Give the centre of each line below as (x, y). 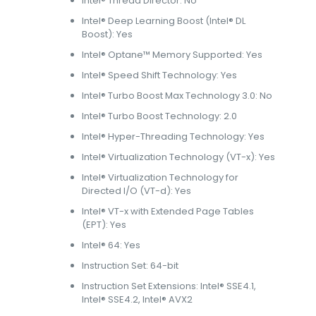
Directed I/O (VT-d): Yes (137, 191)
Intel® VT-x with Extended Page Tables (168, 211)
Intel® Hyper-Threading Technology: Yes (174, 136)
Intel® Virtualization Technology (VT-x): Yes (179, 157)
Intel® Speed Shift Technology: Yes (160, 75)
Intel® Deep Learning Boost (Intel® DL (164, 21)
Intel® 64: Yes (111, 245)
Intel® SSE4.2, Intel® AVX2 (138, 299)
